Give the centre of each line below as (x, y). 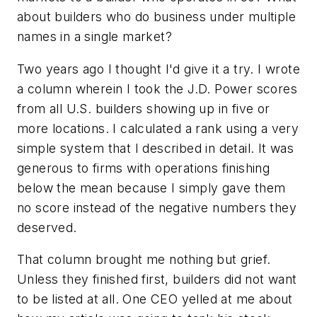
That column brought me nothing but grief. (144, 260)
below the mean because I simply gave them (151, 188)
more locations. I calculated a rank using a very (158, 128)
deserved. (47, 227)
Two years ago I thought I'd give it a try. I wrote (158, 69)
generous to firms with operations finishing (144, 168)
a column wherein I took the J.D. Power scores (157, 88)
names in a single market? (94, 36)
